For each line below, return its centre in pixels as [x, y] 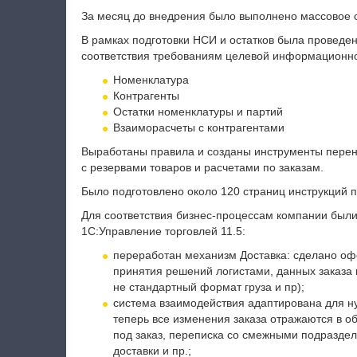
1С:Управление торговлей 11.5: [163, 231]
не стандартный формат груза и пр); [208, 287]
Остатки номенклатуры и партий [198, 112]
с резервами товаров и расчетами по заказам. [202, 167]
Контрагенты [146, 96]
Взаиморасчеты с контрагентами [198, 127]
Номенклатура [151, 80]
